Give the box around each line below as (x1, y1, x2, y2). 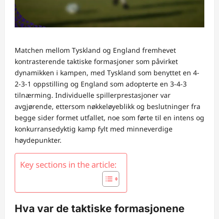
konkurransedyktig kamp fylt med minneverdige (15, 124, 173, 133)
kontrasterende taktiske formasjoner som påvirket (15, 56, 178, 66)
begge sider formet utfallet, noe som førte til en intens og (15, 112, 204, 122)
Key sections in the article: (20, 158, 117, 170)
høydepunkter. (15, 135, 62, 145)
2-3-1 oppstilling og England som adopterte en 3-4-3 (15, 79, 187, 88)
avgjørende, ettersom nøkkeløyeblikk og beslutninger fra (15, 101, 200, 111)
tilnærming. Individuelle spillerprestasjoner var (15, 90, 171, 100)
